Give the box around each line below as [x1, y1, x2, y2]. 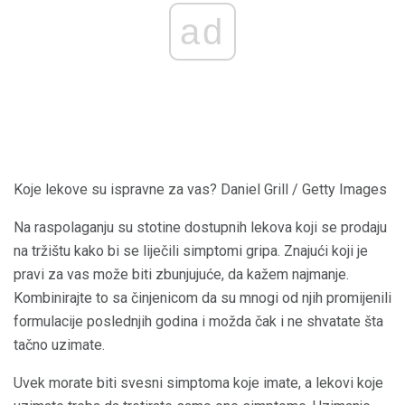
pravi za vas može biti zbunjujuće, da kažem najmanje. [14, 266, 349, 284]
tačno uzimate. [14, 336, 105, 354]
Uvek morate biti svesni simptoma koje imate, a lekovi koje [14, 374, 383, 392]
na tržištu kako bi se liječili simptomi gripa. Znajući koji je [14, 242, 368, 260]
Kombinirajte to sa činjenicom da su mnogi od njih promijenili [14, 289, 391, 307]
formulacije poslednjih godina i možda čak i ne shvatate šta [14, 313, 383, 331]
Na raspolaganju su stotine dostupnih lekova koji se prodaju [14, 219, 387, 237]
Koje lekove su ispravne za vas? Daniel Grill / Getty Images [14, 181, 387, 199]
